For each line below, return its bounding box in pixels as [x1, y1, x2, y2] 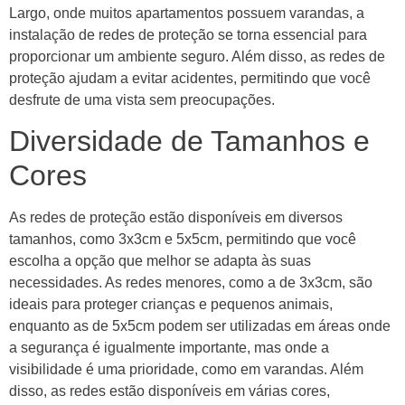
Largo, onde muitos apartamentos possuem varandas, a [9, 5, 364, 21]
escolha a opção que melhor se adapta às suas [9, 253, 311, 269]
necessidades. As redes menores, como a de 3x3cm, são [9, 275, 372, 291]
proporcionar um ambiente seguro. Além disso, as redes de [9, 48, 385, 64]
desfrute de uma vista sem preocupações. [9, 91, 275, 108]
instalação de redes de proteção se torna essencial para [9, 26, 367, 42]
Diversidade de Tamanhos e [9, 125, 370, 158]
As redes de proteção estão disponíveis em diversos [9, 210, 343, 226]
